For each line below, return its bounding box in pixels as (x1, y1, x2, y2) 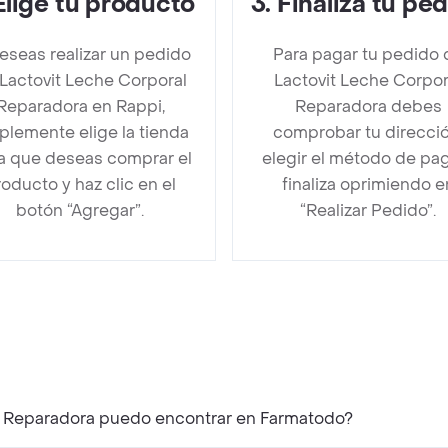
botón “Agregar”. (16, 200, 144, 221)
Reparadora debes (294, 96, 442, 117)
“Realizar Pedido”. (300, 200, 436, 221)
